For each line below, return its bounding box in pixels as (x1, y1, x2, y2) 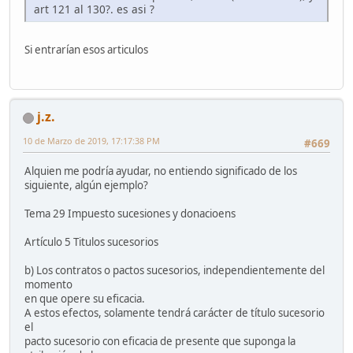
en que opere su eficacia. (24, 291, 145, 306)
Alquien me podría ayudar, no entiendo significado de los (24, 163, 297, 178)
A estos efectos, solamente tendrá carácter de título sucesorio (24, 305, 325, 320)
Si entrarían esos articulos (24, 42, 148, 57)
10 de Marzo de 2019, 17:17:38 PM (23, 135, 160, 147)
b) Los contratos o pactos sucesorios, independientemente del (24, 262, 325, 277)
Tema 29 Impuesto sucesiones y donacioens (24, 206, 236, 221)
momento (24, 277, 72, 292)
